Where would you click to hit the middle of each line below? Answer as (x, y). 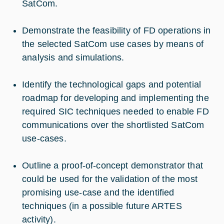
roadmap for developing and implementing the (115, 98)
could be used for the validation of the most (110, 179)
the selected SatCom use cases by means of (113, 44)
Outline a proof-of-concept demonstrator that (112, 165)
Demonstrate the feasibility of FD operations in (116, 30)
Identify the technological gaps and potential (112, 84)
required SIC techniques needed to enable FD (115, 111)
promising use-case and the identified (98, 192)
